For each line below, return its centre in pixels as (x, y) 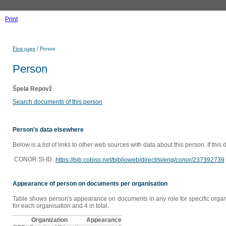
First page (24, 48)
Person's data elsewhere (48, 130)
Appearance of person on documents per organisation (90, 184)
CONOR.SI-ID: (34, 160)
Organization (49, 220)
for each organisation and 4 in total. (61, 206)
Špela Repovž (32, 89)
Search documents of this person (58, 102)
